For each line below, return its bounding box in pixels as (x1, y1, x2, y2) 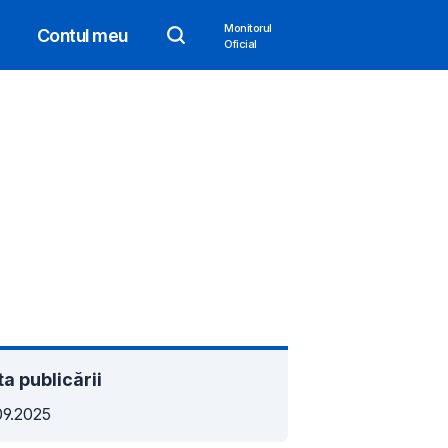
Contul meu (36, 24, 129, 46)
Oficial (224, 36, 257, 51)
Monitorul (224, 20, 272, 35)
